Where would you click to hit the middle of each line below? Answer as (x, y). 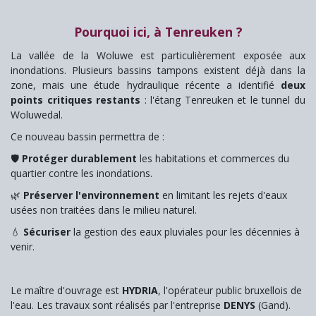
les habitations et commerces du (214, 158)
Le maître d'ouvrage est (66, 290)
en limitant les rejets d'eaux (223, 195)
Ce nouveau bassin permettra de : (87, 136)
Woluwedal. (37, 114)
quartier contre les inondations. (81, 173)
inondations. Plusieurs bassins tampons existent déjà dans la (158, 70)
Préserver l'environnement (91, 195)
